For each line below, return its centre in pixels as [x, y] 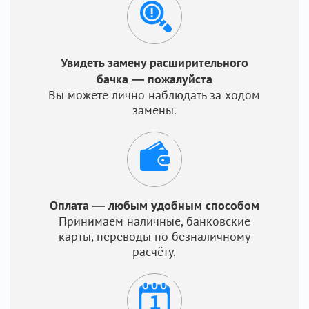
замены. [154, 110]
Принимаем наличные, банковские [154, 221]
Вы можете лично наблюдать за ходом [154, 95]
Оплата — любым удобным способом [154, 205]
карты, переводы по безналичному [154, 236]
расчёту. [154, 251]
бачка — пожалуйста [154, 79]
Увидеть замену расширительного [154, 62]
